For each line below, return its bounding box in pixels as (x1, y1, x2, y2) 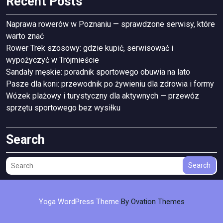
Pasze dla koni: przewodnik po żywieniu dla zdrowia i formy (6, 79, 214, 89)
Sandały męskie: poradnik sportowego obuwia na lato (6, 67, 190, 77)
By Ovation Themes (118, 197, 185, 207)
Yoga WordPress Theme (38, 197, 119, 207)
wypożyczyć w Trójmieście (6, 55, 99, 65)
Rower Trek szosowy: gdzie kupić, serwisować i (6, 43, 173, 53)
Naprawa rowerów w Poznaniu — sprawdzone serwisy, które (6, 19, 215, 29)
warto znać (6, 31, 44, 41)
